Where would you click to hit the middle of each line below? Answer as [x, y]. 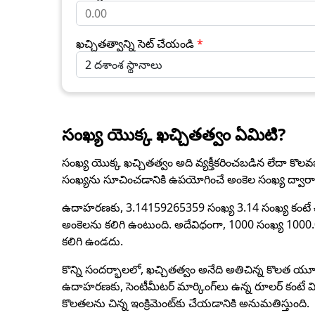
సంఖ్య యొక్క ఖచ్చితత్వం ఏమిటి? [174, 134]
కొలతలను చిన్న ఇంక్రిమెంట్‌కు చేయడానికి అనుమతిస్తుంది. [186, 303]
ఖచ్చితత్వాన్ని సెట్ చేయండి [135, 44]
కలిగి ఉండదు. [92, 241]
